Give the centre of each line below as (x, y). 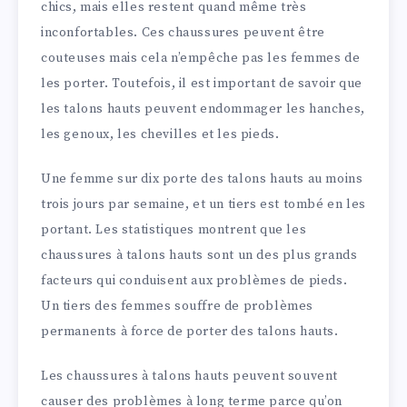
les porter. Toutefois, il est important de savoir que (202, 84)
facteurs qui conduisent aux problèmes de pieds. (194, 281)
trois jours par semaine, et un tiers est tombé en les (203, 205)
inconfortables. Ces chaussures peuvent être (183, 33)
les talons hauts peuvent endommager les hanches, (203, 109)
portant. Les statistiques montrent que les (174, 230)
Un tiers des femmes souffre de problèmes (178, 307)
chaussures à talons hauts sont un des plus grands (199, 256)
